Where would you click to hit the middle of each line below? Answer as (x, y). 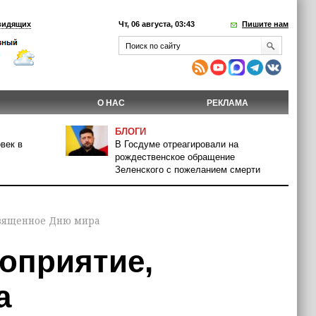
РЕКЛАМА (227, 103)
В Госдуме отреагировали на (177, 144)
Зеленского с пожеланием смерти (188, 170)
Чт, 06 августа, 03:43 (157, 24)
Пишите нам (265, 24)
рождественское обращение (175, 157)
